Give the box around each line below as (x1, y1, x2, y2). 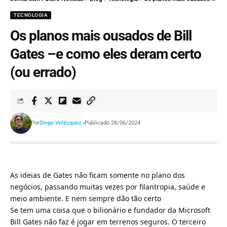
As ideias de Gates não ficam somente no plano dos (10, 170, 185, 180)
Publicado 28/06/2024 (85, 119, 141, 126)
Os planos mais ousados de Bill (10, 27, 192, 44)
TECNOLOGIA (14, 12, 48, 18)
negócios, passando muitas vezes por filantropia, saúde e (10, 181, 205, 192)
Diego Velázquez (39, 119, 82, 126)
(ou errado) (10, 63, 76, 81)
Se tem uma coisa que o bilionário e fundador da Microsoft (10, 205, 210, 215)
